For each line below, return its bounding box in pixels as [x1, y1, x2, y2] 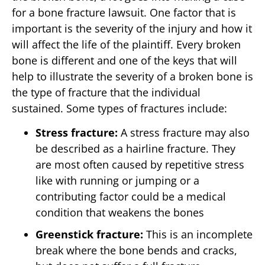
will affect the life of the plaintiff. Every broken [12, 37, 241, 51]
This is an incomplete [143, 227, 253, 241]
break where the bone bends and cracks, [35, 243, 237, 257]
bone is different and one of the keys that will [12, 53, 237, 67]
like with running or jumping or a [35, 173, 199, 188]
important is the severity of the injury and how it [12, 21, 252, 35]
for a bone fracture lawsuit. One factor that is [12, 5, 236, 20]
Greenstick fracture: [35, 227, 143, 241]
